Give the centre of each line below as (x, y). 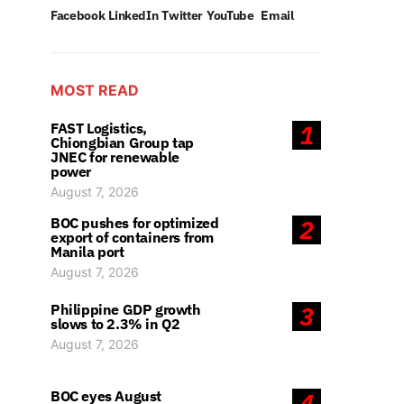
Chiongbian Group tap (123, 142)
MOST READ (95, 90)
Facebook (78, 15)
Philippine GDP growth (126, 309)
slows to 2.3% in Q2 (115, 324)
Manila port (87, 252)
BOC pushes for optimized (135, 223)
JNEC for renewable (115, 157)
